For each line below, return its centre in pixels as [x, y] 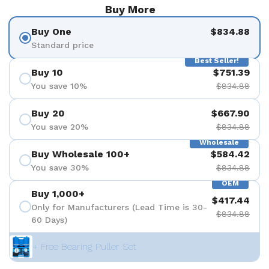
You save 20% [60, 126]
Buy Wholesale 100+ [80, 154]
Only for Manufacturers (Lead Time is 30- [119, 207]
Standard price [62, 45]
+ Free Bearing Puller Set [84, 246]
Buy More [130, 9]
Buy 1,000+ [58, 194]
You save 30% [60, 167]
